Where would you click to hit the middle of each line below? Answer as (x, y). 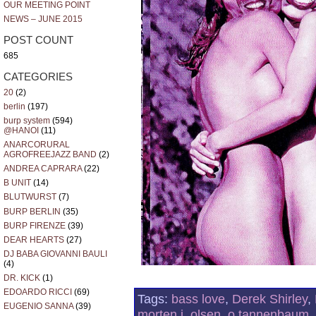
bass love (198, 299)
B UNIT (17, 183)
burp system (27, 121)
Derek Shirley (269, 299)
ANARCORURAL (37, 145)
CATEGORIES (38, 77)
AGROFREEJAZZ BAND (50, 155)
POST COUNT (38, 40)
